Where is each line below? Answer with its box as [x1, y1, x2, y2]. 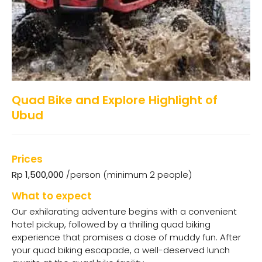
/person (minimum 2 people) [64, 168, 192, 181]
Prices [12, 152, 43, 166]
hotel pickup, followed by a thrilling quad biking [12, 218, 211, 231]
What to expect [12, 189, 92, 204]
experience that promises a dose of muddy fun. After [12, 231, 241, 244]
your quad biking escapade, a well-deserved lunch [12, 244, 230, 257]
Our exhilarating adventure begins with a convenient [12, 205, 237, 218]
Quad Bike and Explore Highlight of [12, 92, 218, 108]
